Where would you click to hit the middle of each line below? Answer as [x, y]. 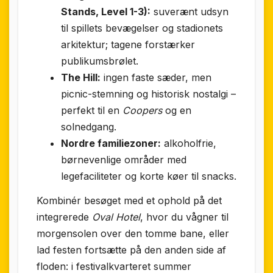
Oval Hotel [116, 217]
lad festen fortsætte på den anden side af [131, 250]
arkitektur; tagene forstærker [128, 44]
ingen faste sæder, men [156, 77]
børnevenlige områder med [124, 159]
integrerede [64, 217]
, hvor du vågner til [184, 217]
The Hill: [81, 77]
